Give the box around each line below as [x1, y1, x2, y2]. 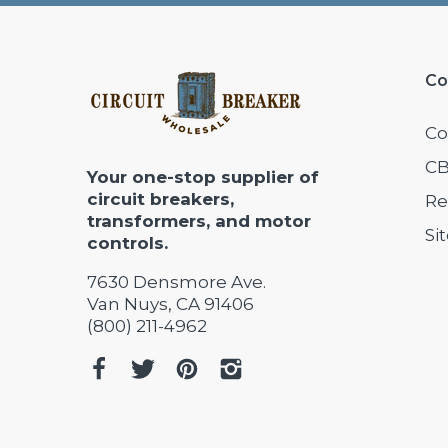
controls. [87, 233, 168, 254]
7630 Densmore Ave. [87, 272, 266, 293]
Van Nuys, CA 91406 [87, 294, 254, 315]
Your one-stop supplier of [87, 167, 319, 188]
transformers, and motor [87, 211, 311, 232]
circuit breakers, [87, 189, 234, 210]
